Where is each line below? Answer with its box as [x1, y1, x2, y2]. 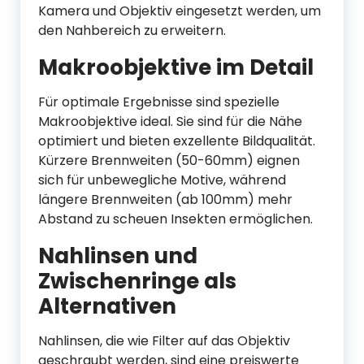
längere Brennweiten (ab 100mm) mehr [38, 190, 292, 209]
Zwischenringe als [38, 266, 236, 296]
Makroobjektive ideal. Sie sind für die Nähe [38, 112, 302, 131]
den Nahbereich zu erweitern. [38, 21, 226, 40]
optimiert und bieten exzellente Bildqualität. [38, 132, 315, 150]
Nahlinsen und [38, 241, 197, 271]
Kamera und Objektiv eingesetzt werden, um [38, 2, 321, 20]
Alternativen [38, 292, 176, 321]
